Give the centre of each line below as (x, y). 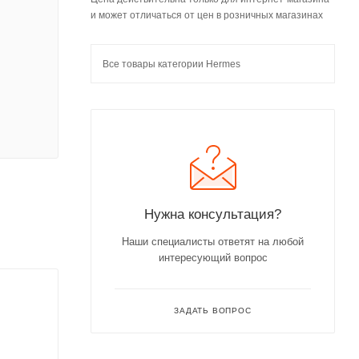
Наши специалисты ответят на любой (213, 242)
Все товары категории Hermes (171, 64)
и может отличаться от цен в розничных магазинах (207, 15)
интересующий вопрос (213, 258)
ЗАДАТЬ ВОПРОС (213, 311)
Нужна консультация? (213, 214)
